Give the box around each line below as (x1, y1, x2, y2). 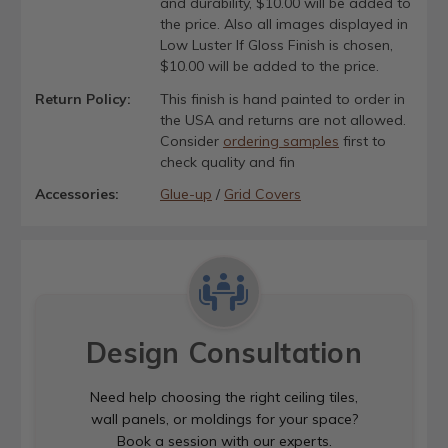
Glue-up (159, 184, 212, 203)
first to (338, 131, 386, 150)
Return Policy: (35, 89, 131, 108)
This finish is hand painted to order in (159, 89, 405, 108)
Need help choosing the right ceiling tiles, (90, 388, 358, 406)
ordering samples (222, 131, 339, 150)
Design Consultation (86, 335, 362, 370)
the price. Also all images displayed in (159, 15, 408, 34)
